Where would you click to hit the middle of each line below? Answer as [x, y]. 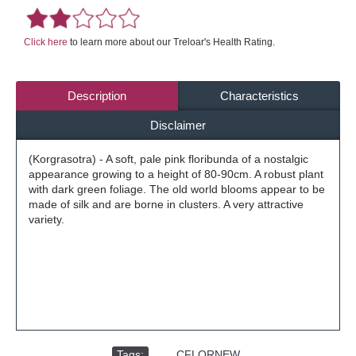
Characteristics [259, 95]
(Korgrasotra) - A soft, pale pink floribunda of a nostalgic [168, 159]
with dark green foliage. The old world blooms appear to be [177, 189]
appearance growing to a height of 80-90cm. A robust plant [176, 174]
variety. [46, 219]
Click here [46, 42]
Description [97, 95]
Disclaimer [178, 125]
